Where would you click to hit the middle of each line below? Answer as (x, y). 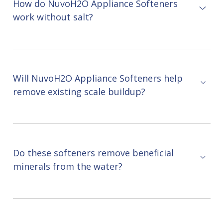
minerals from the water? (67, 166)
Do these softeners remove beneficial (93, 153)
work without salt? (53, 17)
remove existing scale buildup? (79, 91)
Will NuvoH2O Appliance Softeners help (98, 78)
